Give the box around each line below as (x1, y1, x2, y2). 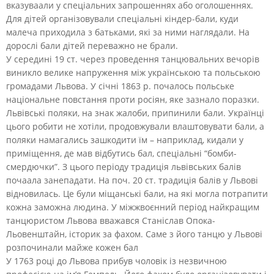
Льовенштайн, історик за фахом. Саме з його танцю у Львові (6, 228, 262, 240)
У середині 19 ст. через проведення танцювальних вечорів (6, 53, 259, 65)
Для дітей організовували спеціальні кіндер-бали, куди (6, 12, 239, 24)
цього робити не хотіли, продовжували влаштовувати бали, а (6, 120, 264, 132)
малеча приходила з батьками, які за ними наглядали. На (6, 26, 250, 38)
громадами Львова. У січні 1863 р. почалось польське (6, 80, 234, 92)
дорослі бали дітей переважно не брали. (6, 39, 178, 51)
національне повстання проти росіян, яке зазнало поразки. (6, 93, 259, 105)
